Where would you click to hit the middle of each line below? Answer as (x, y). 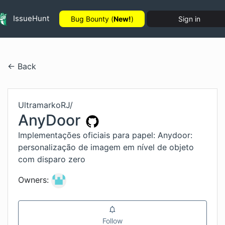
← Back (22, 66)
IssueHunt (30, 18)
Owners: (33, 180)
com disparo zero (52, 159)
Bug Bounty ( (92, 19)
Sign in (189, 19)
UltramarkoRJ (44, 105)
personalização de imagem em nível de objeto (106, 147)
